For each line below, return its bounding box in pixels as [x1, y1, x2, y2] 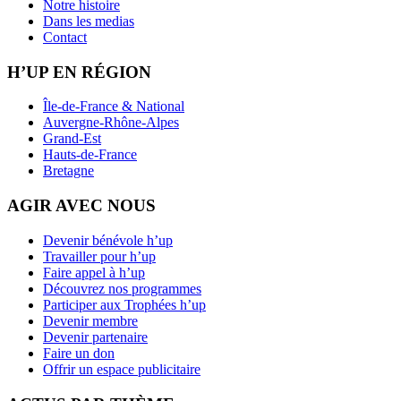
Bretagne [43, 163, 94, 179]
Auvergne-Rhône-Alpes [43, 115, 179, 131]
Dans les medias [43, 13, 134, 29]
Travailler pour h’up [43, 248, 156, 264]
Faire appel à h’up [43, 264, 145, 280]
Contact [43, 29, 87, 45]
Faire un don [43, 345, 115, 361]
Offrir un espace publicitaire [43, 361, 200, 377]
